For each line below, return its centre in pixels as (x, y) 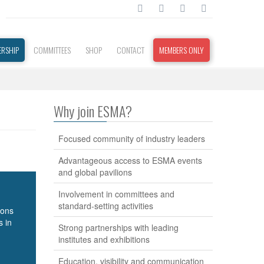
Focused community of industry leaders (131, 138)
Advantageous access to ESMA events (130, 160)
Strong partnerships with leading (118, 227)
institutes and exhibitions (104, 239)
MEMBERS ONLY (181, 50)
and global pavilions (95, 172)
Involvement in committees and (116, 194)
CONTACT (130, 50)
